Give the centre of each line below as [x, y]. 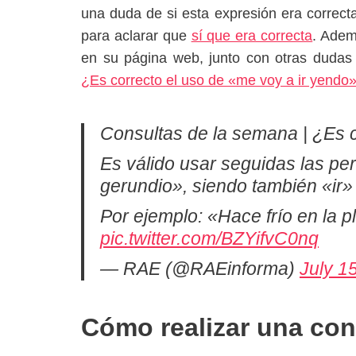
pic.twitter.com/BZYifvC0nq [209, 238]
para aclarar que [136, 35]
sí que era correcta [252, 35]
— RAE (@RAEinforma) [200, 269]
